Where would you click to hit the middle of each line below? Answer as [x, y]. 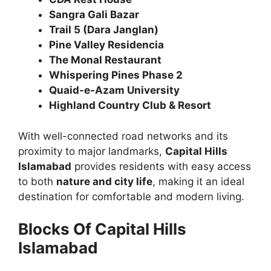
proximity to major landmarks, [92, 151]
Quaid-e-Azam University [114, 90]
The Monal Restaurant [105, 60]
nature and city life [104, 181]
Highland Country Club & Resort [130, 106]
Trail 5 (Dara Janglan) [104, 30]
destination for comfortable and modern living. [131, 196]
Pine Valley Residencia [106, 45]
